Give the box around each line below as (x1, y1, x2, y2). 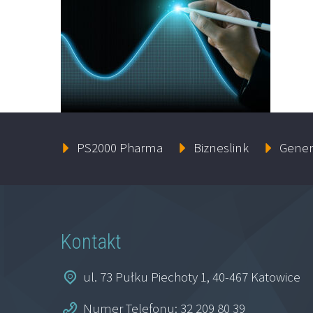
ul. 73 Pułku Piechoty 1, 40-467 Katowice (83, 268, 300, 285)
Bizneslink (193, 138, 249, 156)
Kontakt (61, 230, 122, 254)
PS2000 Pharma (76, 138, 163, 156)
